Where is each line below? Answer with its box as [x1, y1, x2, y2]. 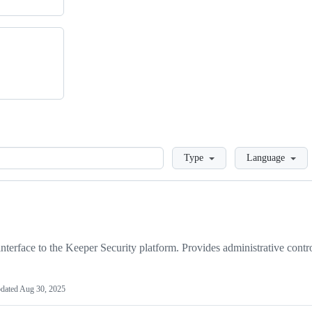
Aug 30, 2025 [19, 284, 65, 295]
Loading [164, 147, 201, 159]
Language [247, 153, 285, 164]
